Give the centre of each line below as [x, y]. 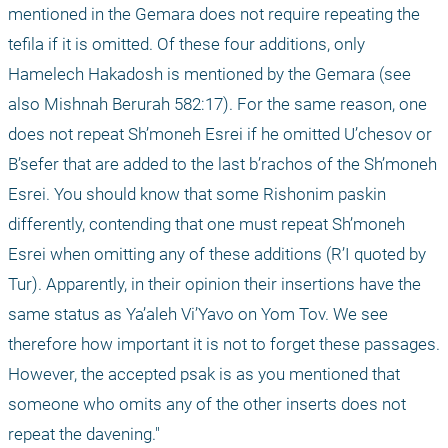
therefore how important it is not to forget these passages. [224, 344]
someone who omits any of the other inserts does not [207, 404]
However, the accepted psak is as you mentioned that [204, 374]
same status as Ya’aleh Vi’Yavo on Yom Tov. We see [198, 314]
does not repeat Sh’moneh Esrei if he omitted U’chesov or [220, 134]
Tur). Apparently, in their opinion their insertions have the [214, 284]
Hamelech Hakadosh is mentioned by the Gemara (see [209, 74]
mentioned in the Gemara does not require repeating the [214, 14]
